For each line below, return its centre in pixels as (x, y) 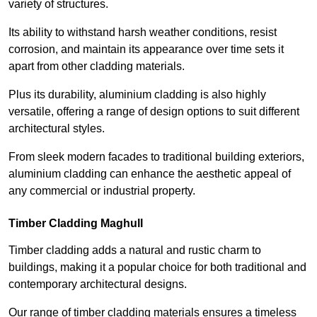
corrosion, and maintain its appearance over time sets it (146, 50)
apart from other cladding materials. (97, 67)
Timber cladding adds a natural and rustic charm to (135, 250)
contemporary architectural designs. (99, 284)
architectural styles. (58, 129)
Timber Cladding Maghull (76, 224)
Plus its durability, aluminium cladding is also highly (137, 95)
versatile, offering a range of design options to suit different (154, 112)
